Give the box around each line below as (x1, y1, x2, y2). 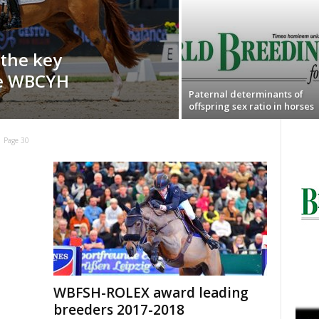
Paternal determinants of (188, 88, 303, 100)
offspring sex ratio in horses (188, 100, 314, 113)
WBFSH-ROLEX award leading (53, 283, 249, 302)
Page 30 (4, 135, 30, 145)
